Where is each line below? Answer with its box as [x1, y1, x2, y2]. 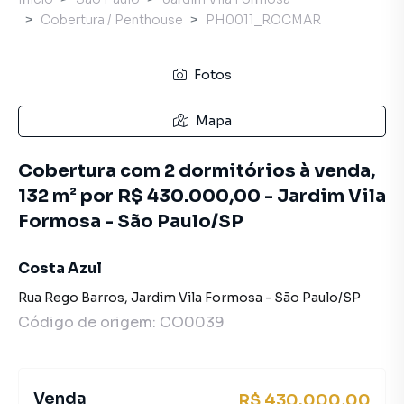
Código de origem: [18, 313, 160, 332]
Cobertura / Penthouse [41, 12, 183, 28]
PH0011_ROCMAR [206, 12, 321, 28]
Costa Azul [18, 259, 102, 278]
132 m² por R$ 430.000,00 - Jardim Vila [18, 185, 386, 207]
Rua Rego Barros [18, 289, 124, 306]
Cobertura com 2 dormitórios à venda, [18, 160, 375, 182]
